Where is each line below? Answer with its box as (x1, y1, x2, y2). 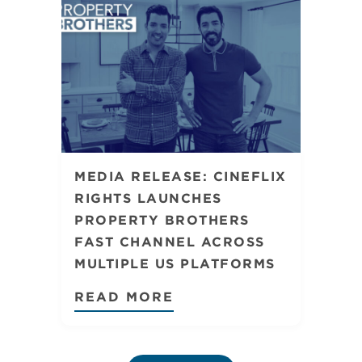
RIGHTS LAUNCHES (74, 191, 222, 206)
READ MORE (74, 289, 174, 305)
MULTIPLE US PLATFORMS (74, 256, 276, 271)
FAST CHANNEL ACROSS (74, 234, 265, 250)
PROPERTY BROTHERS (74, 213, 250, 228)
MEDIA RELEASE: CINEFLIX (74, 169, 287, 184)
